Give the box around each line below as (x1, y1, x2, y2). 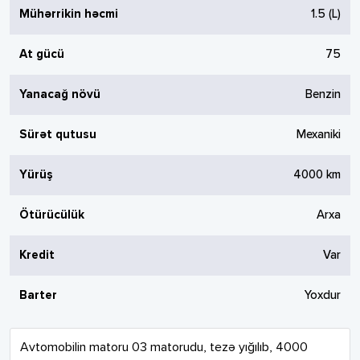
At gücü (19, 48, 64, 60)
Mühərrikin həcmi (19, 8, 118, 20)
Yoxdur (305, 289, 341, 301)
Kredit (19, 249, 55, 261)
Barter (19, 289, 57, 301)
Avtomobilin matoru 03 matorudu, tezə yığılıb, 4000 (20, 342, 311, 354)
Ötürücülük (19, 209, 84, 221)
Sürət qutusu (19, 129, 96, 141)
